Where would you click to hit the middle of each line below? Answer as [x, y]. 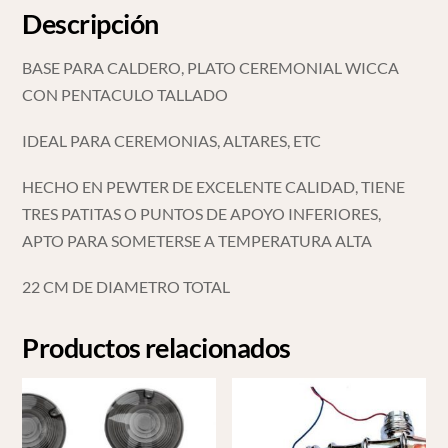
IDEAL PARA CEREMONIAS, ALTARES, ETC [172, 140]
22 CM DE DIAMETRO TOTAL [126, 287]
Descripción [90, 23]
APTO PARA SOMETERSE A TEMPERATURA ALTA [197, 240]
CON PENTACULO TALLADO [125, 94]
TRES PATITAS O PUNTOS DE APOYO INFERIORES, [202, 213]
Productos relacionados [156, 348]
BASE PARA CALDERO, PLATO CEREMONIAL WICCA [211, 67]
